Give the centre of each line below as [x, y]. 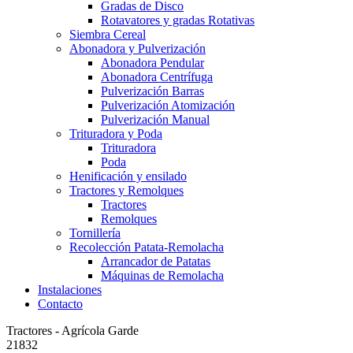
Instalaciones [70, 290]
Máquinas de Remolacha [162, 275]
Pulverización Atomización [168, 105]
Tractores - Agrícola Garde [72, 331]
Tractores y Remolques [126, 190]
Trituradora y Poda [116, 134]
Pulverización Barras [152, 91]
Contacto [60, 304]
